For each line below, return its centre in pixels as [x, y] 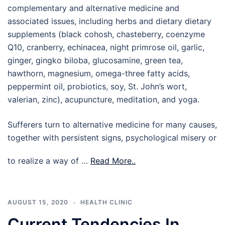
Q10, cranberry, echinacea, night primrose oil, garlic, [106, 47]
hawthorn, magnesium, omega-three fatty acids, [99, 74]
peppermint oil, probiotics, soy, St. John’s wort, [97, 87]
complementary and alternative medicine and [93, 8]
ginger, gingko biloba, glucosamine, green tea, [95, 61]
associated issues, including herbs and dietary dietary [109, 21]
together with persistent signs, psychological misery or [112, 138]
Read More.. [113, 161]
